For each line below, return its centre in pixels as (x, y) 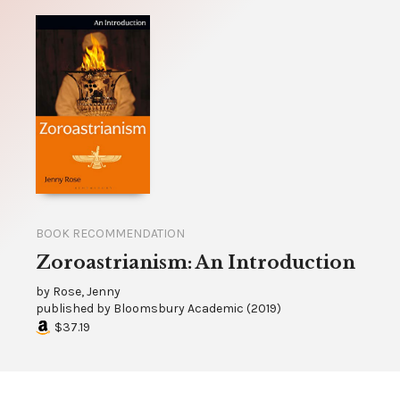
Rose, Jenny (87, 292)
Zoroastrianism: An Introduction (196, 263)
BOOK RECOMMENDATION (110, 234)
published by (75, 309)
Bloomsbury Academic (179, 309)
